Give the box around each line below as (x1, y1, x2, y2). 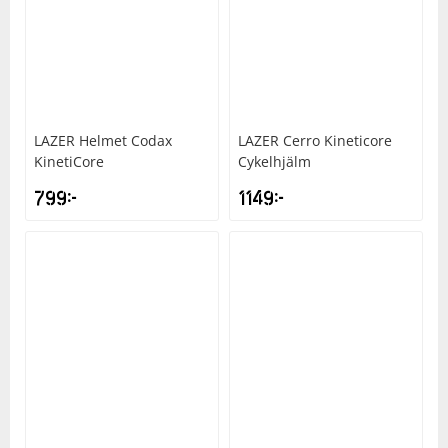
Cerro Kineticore (283, 131, 392, 151)
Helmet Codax (79, 131, 172, 151)
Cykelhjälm (238, 152, 311, 172)
